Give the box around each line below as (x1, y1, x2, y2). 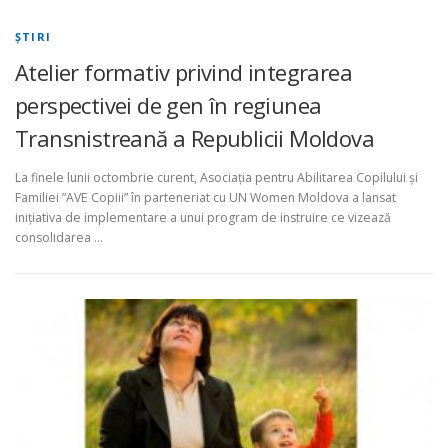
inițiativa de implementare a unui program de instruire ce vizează (15, 209, 391, 227)
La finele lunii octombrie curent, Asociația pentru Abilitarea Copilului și (15, 169, 418, 187)
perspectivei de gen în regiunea (15, 90, 322, 121)
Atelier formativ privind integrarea (15, 57, 352, 88)
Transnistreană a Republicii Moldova (15, 123, 374, 154)
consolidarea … (15, 229, 103, 247)
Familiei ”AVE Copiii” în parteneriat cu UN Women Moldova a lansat (15, 189, 396, 207)
